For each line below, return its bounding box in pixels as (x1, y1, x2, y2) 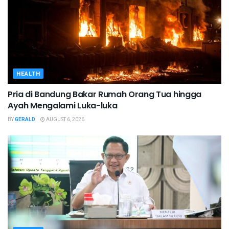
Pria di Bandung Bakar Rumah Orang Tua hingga (8, 88, 201, 101)
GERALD (15, 116, 35, 124)
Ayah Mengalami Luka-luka (8, 100, 118, 112)
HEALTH (16, 70, 40, 79)
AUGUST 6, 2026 (45, 116, 84, 124)
